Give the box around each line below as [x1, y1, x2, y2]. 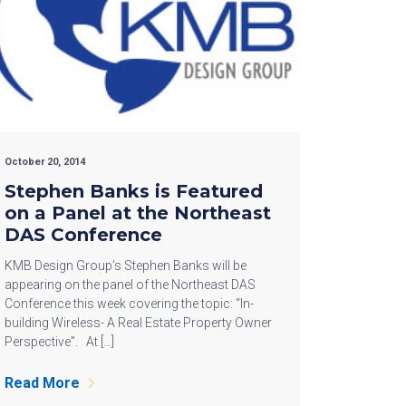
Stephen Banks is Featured [5, 179, 263, 202]
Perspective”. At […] [5, 333, 114, 349]
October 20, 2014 [5, 155, 85, 168]
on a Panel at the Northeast [5, 201, 271, 224]
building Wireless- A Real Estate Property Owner [5, 314, 272, 330]
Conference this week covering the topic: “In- [5, 295, 254, 311]
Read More [5, 373, 80, 391]
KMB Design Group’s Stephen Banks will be [5, 257, 246, 273]
